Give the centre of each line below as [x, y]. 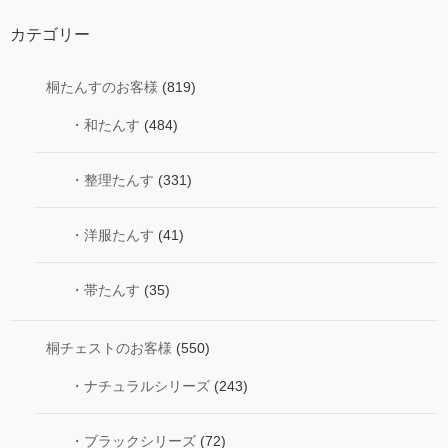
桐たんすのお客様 [102, 86]
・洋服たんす [112, 234]
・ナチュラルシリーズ [140, 385]
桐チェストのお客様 [109, 347]
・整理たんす [112, 179]
